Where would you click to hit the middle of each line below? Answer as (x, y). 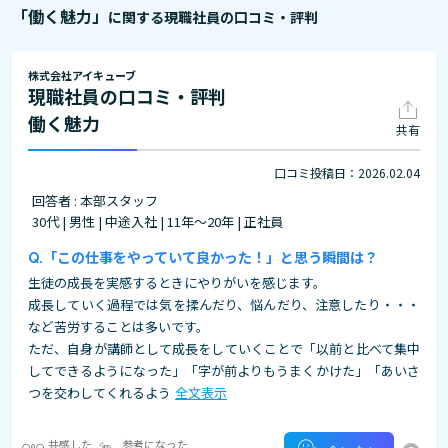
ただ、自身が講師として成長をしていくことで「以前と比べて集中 (224, 348)
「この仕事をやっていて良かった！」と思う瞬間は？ (210, 257)
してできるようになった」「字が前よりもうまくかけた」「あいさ (224, 370)
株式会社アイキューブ (82, 75)
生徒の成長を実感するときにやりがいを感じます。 (177, 282)
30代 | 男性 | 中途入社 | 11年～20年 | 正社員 (157, 221)
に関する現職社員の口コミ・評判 (213, 17)
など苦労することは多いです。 (118, 326)
